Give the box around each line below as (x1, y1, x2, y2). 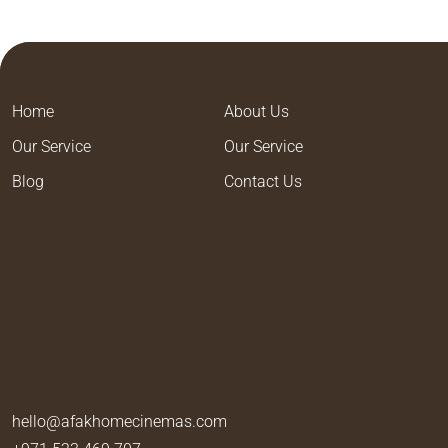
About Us (224, 102, 289, 121)
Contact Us (224, 172, 302, 191)
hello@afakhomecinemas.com (12, 412, 227, 431)
